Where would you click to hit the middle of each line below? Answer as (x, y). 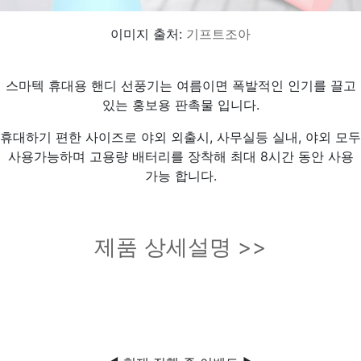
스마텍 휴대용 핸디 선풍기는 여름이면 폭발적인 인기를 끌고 (180, 86)
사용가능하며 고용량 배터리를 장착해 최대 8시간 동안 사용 (180, 157)
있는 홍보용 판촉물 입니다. (180, 105)
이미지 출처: (148, 34)
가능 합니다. (180, 176)
